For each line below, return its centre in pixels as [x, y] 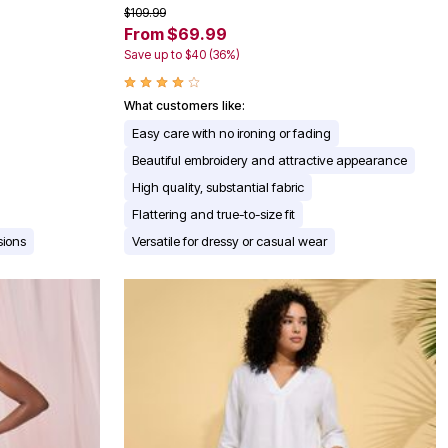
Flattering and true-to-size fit [213, 214]
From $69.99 [175, 34]
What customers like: [184, 106]
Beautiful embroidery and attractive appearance [269, 160]
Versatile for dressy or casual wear [229, 241]
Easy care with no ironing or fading [231, 133]
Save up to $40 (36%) [182, 55]
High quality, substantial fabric [218, 187]
